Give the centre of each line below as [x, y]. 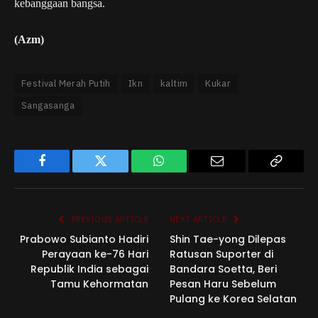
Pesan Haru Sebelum [223, 284]
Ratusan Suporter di [221, 254]
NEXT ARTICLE [199, 220]
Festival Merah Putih [66, 84]
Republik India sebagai [89, 269]
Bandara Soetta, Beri [223, 269]
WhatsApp [185, 171]
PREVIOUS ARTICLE [109, 220]
